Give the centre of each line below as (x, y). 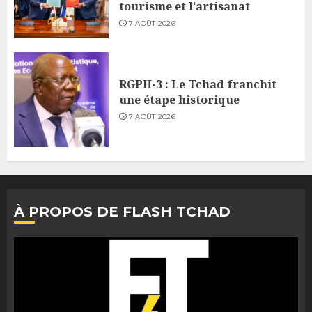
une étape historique (179, 99)
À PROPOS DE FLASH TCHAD (122, 211)
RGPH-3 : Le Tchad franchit (198, 84)
